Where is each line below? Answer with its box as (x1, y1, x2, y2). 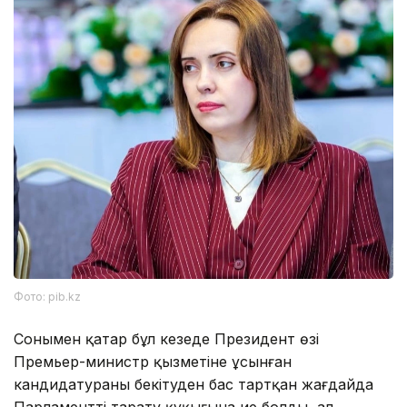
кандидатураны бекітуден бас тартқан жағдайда (14, 375, 373, 394)
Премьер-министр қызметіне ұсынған (14, 352, 292, 372)
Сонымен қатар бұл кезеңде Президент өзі (14, 330, 319, 349)
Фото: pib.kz (14, 290, 81, 304)
